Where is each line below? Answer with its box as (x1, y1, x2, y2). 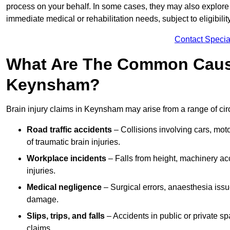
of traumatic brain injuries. (27, 138, 120, 147)
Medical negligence (27, 183, 102, 192)
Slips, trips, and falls (27, 212, 105, 221)
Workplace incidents (27, 154, 106, 163)
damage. (27, 195, 59, 204)
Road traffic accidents (27, 125, 112, 135)
